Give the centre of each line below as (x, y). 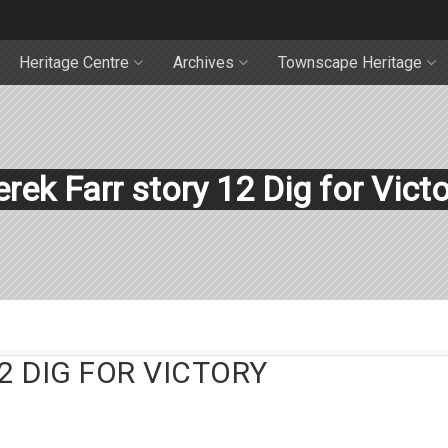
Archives (203, 62)
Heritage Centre (74, 62)
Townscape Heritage (350, 62)
